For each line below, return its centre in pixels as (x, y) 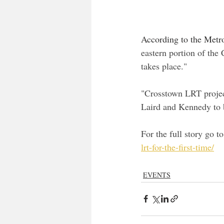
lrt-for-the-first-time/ (177, 147)
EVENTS (157, 174)
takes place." (164, 66)
